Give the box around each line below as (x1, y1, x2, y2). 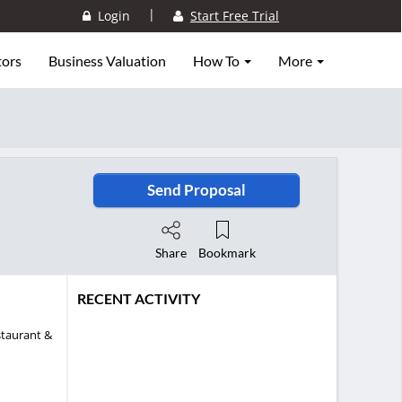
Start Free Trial (190, 7, 279, 25)
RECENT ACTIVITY (76, 289, 200, 307)
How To (193, 52, 242, 69)
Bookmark (197, 245, 256, 261)
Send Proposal (146, 180, 246, 200)
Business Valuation (48, 52, 166, 69)
